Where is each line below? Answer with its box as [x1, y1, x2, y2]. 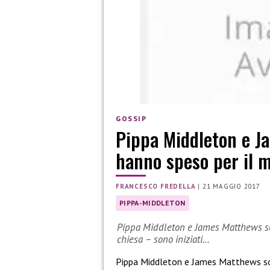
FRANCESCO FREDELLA [116, 182, 196, 191]
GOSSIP [116, 113, 147, 123]
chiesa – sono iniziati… [117, 233, 210, 246]
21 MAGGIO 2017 [202, 182, 261, 191]
